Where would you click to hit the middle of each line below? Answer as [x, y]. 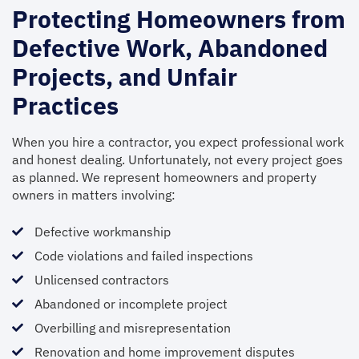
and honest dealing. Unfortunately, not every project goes [177, 159]
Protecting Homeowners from [179, 19]
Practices [65, 105]
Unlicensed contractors [101, 280]
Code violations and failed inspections [143, 256]
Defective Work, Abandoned [170, 48]
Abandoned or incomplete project [131, 304]
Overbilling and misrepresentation [132, 328]
